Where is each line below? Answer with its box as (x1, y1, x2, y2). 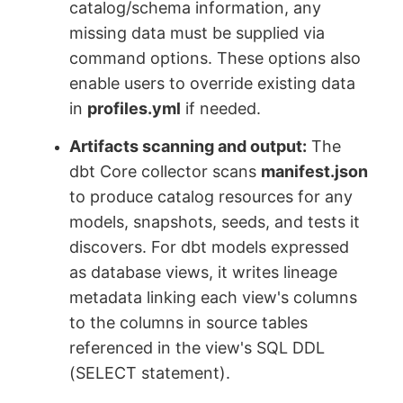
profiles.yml (87, 99, 182, 119)
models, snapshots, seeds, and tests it (69, 211, 361, 231)
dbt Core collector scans (69, 161, 262, 181)
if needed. (181, 99, 262, 119)
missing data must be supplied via (69, 23, 326, 43)
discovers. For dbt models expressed (69, 237, 350, 256)
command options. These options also (69, 49, 362, 68)
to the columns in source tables (69, 312, 309, 332)
